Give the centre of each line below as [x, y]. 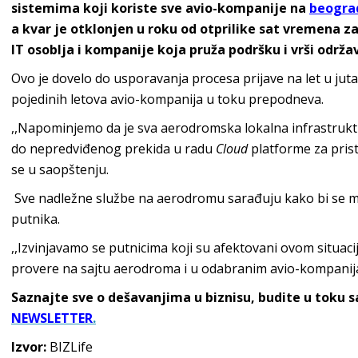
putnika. [36, 219]
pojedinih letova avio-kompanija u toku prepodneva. [167, 99]
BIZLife [70, 347]
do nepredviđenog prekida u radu [113, 149]
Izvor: [29, 347]
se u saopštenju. [60, 169]
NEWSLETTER [52, 318]
